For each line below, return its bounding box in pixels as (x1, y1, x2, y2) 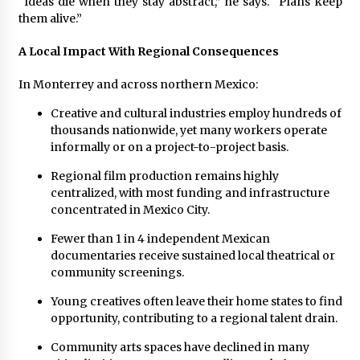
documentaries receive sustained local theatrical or (50, 247, 335, 263)
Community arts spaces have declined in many (50, 339, 309, 354)
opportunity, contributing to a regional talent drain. (50, 310, 337, 325)
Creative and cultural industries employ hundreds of (50, 105, 342, 121)
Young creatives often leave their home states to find (50, 293, 342, 309)
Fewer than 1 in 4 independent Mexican (50, 231, 270, 246)
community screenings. (50, 264, 184, 280)
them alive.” (18, 10, 82, 26)
